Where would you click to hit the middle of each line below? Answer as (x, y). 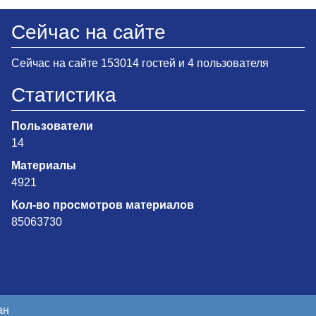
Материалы (44, 166)
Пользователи (52, 126)
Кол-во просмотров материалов (103, 205)
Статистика (64, 95)
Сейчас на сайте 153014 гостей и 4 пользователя (140, 63)
